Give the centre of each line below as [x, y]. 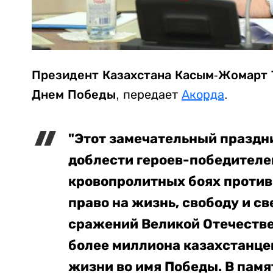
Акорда [203, 95]
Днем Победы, [76, 95]
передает [151, 95]
